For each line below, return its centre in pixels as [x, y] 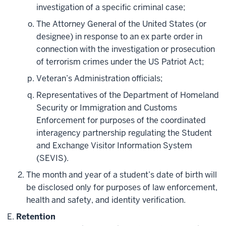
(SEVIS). [52, 158]
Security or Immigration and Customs [107, 108]
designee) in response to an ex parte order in [119, 37]
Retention [36, 217]
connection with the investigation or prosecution [126, 49]
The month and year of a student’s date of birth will [122, 175]
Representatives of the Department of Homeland [128, 95]
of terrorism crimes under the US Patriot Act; [120, 62]
